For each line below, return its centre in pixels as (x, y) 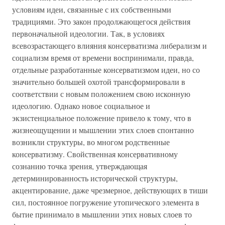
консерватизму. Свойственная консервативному (95, 154)
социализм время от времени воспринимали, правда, (103, 58)
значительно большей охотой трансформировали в (99, 82)
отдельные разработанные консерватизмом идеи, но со (106, 70)
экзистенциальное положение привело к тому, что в (102, 118)
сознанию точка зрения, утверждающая (80, 166)
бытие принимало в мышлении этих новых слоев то (102, 214)
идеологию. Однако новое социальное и (81, 106)
